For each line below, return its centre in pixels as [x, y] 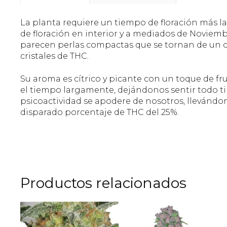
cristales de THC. [54, 56]
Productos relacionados [103, 183]
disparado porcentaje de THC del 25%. [100, 112]
